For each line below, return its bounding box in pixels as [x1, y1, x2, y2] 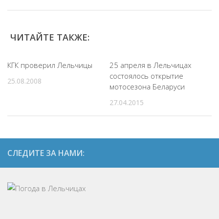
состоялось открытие [109, 71, 183, 81]
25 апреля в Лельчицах [109, 60, 191, 70]
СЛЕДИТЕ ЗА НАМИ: [7, 148, 85, 159]
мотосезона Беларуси [109, 82, 185, 91]
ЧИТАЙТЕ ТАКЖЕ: [10, 31, 89, 43]
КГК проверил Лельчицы [7, 60, 92, 70]
